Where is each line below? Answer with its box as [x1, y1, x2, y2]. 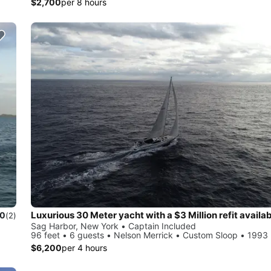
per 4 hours [62, 243, 107, 253]
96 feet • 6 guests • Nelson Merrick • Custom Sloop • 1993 [31, 230, 268, 241]
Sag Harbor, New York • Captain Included [31, 221, 196, 232]
